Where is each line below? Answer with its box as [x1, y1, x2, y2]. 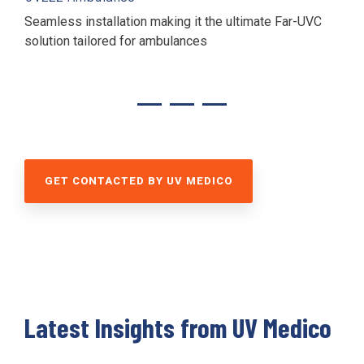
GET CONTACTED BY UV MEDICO [45, 174, 232, 187]
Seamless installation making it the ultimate [24, 13, 275, 29]
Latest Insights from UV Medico [24, 310, 331, 344]
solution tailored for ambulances [24, 32, 207, 49]
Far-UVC [275, 13, 322, 29]
